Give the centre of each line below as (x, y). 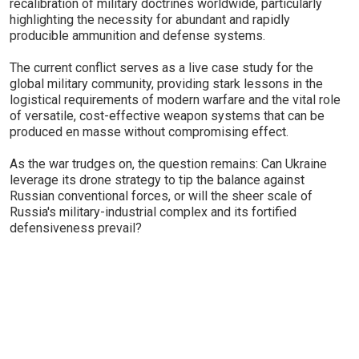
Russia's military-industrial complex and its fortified (153, 212)
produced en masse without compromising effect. (149, 132)
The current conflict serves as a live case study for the (161, 68)
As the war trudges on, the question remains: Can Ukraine (168, 164)
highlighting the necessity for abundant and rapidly (150, 20)
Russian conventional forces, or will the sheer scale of (161, 196)
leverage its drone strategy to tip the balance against (157, 180)
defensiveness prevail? (76, 228)
